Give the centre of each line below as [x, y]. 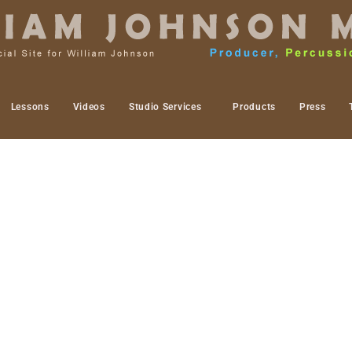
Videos [89, 107]
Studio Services [165, 107]
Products [254, 107]
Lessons [30, 107]
